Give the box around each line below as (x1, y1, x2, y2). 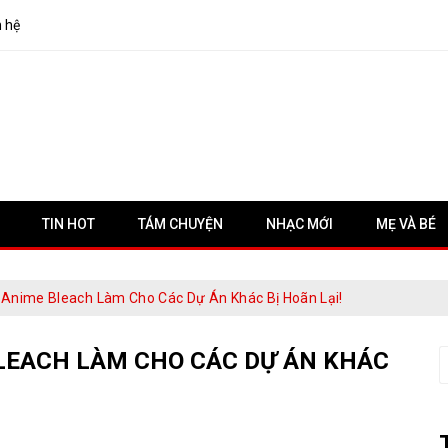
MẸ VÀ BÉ (376, 216, 436, 232)
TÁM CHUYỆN (138, 216, 223, 232)
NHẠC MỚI (266, 216, 333, 232)
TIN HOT (42, 216, 95, 232)
